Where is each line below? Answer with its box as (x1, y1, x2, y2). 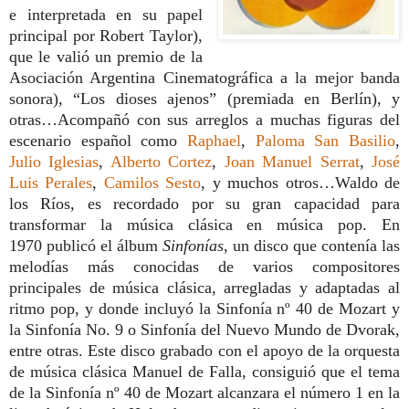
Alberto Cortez (110, 152, 213, 171)
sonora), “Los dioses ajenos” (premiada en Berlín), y (9, 89, 400, 108)
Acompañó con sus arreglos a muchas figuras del (58, 110, 400, 129)
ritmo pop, (9, 299, 79, 318)
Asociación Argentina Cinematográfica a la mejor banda (9, 68, 400, 87)
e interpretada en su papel (9, 5, 204, 24)
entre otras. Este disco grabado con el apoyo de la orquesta (9, 341, 400, 360)
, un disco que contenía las (224, 236, 400, 255)
